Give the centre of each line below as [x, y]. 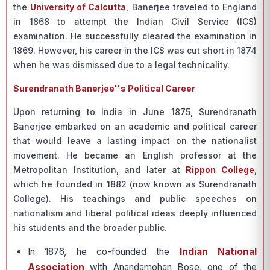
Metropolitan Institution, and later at [100, 170]
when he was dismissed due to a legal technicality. [121, 65]
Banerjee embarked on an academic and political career [135, 126]
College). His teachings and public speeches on [135, 199]
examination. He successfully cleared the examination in [135, 36]
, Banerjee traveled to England [192, 7]
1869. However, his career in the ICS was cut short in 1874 [135, 50]
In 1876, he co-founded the [99, 252]
